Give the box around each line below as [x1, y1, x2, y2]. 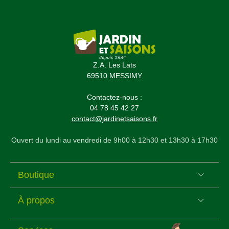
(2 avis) [71, 169, 98, 177]
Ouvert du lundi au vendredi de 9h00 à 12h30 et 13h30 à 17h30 [11, 135, 218, 144]
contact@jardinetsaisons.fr [72, 114, 157, 123]
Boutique [18, 169, 54, 180]
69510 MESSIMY [87, 71, 142, 80]
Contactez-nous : [87, 93, 142, 101]
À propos [18, 195, 55, 205]
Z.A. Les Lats [93, 60, 136, 69]
